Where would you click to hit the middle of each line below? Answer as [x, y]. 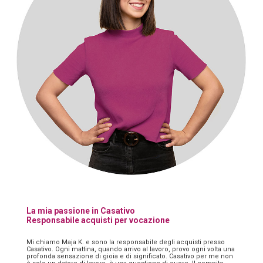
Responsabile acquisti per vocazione [98, 220]
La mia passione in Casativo [81, 210]
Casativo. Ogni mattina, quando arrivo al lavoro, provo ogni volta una [131, 249]
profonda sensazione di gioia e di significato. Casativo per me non [130, 256]
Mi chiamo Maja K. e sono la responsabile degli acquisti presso [126, 242]
